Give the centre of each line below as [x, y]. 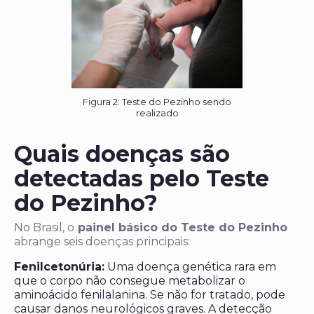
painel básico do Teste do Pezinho [181, 228]
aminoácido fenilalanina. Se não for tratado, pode [150, 295]
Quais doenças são [122, 154]
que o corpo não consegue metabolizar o [130, 281]
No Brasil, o [44, 228]
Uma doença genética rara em [190, 267]
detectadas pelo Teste [142, 179]
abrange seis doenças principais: [102, 242]
